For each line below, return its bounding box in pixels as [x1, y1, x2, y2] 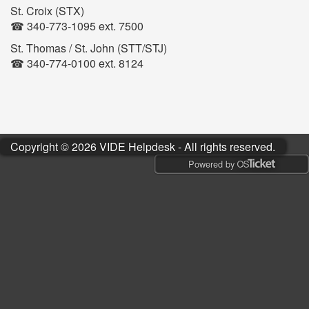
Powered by [188, 157, 237, 170]
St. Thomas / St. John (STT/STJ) [10, 40, 167, 56]
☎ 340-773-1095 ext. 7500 [10, 18, 143, 34]
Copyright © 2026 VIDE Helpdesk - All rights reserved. [10, 139, 275, 154]
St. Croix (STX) [10, 3, 84, 19]
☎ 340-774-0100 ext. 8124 [10, 55, 143, 71]
